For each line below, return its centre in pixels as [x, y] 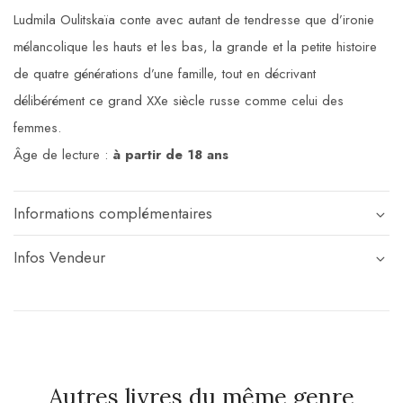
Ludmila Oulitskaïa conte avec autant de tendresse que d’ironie [194, 20]
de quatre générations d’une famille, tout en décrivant [165, 74]
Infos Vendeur [59, 258]
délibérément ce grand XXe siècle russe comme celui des [179, 101]
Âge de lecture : [63, 155]
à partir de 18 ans [170, 155]
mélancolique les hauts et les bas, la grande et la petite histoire [195, 47]
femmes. [37, 128]
